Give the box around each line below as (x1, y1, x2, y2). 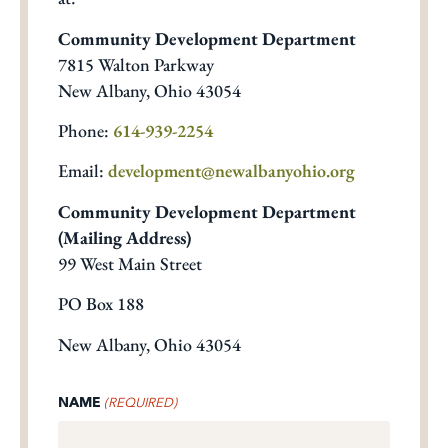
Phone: (58, 119, 113, 143)
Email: (58, 159, 108, 183)
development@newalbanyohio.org (108, 159, 355, 183)
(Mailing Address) (58, 225, 191, 249)
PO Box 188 (58, 292, 144, 316)
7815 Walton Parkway (58, 52, 214, 76)
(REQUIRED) (104, 393, 178, 411)
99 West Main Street (58, 251, 202, 275)
